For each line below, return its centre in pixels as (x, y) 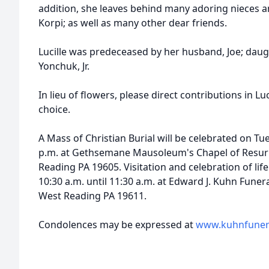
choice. (54, 109)
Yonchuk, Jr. (64, 66)
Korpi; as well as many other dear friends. (133, 23)
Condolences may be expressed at (117, 225)
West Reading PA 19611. (92, 196)
